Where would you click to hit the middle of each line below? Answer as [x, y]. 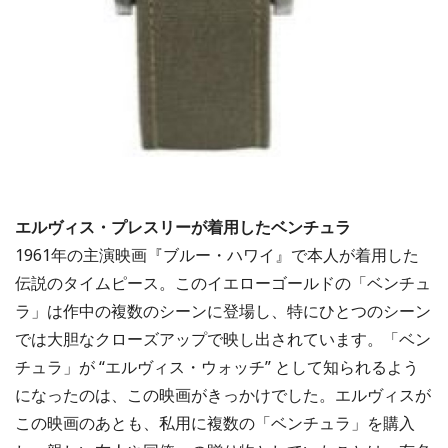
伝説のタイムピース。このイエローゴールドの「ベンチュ [223, 282]
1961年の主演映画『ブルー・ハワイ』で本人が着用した [217, 254]
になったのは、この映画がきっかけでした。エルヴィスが [223, 394]
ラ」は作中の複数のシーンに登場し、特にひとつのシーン [223, 310]
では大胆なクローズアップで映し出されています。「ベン [223, 338]
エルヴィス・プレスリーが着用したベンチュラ [183, 226]
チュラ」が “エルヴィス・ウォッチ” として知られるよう [217, 366]
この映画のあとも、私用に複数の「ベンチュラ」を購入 [215, 422]
